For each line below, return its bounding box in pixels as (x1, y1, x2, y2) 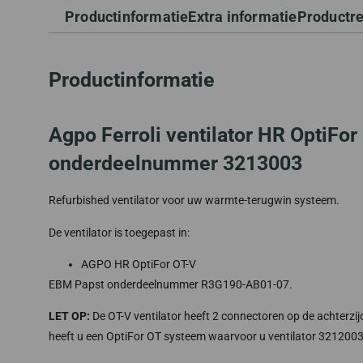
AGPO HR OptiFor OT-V (81, 257, 196, 271)
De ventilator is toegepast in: (49, 225, 190, 239)
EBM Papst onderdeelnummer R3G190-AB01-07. (49, 277, 293, 291)
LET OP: (49, 310, 90, 323)
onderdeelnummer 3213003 (49, 152, 302, 176)
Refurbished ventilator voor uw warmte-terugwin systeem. (49, 194, 340, 207)
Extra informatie (188, 8, 297, 26)
